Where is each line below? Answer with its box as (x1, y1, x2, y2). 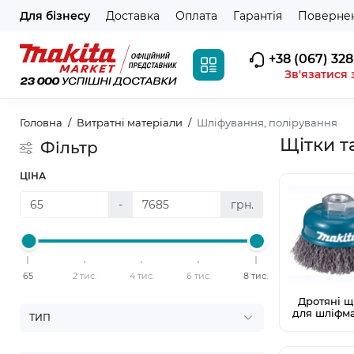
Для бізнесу (20, 9, 90, 23)
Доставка (106, 9, 160, 23)
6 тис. (186, 270, 211, 281)
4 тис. (129, 270, 154, 281)
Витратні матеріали (77, 116, 183, 129)
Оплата (175, 9, 217, 23)
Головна (20, 116, 62, 129)
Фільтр (40, 138, 98, 157)
